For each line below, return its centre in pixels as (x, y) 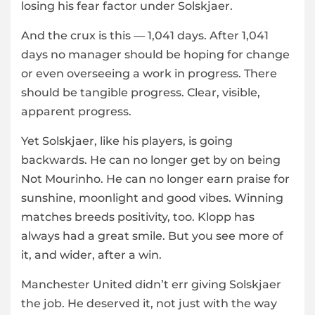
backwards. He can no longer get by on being (151, 160)
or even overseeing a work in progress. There (149, 74)
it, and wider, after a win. (91, 255)
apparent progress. (76, 112)
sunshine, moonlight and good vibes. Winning (152, 198)
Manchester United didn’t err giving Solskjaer (151, 285)
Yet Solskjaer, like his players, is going (127, 141)
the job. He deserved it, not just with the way (149, 304)
